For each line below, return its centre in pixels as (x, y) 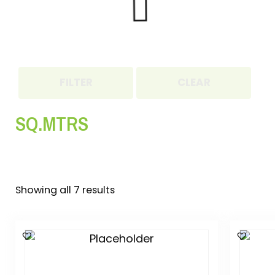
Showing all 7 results (65, 190)
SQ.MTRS (52, 123)
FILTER (76, 83)
